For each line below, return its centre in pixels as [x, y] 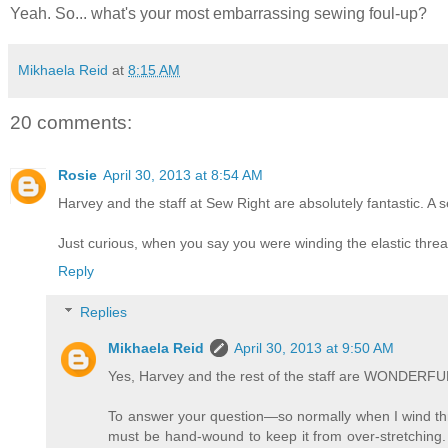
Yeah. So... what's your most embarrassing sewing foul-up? [218, 14]
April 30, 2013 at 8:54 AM [183, 174]
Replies [104, 312]
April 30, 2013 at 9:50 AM [314, 348]
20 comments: [71, 123]
